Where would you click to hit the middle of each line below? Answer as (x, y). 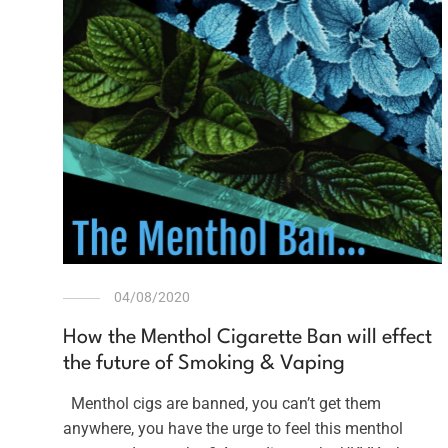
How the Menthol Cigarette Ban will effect (247, 337)
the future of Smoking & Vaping (203, 363)
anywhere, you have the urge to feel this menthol (232, 428)
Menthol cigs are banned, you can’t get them (221, 403)
